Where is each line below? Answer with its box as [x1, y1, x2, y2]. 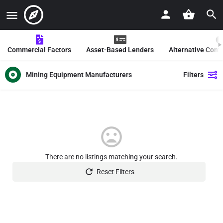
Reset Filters [96, 168, 134, 176]
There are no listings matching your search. [45, 153, 178, 161]
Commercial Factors [7, 46, 71, 54]
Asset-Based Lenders [86, 46, 154, 54]
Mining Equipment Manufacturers [26, 70, 132, 79]
